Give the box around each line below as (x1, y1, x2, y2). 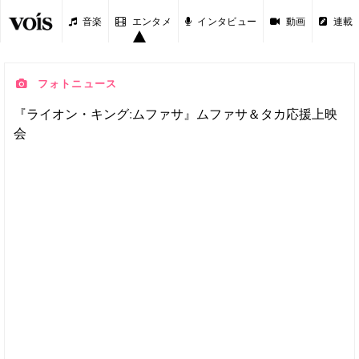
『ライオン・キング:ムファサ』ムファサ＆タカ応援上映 (14, 106, 337, 122)
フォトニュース (34, 78, 118, 90)
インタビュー (197, 14, 257, 27)
